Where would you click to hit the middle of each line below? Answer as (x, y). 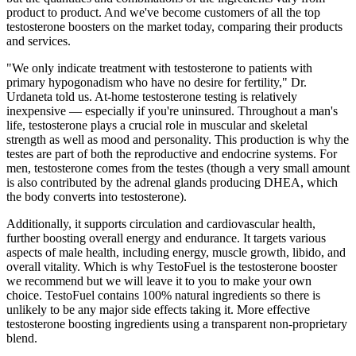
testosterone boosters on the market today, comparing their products (174, 27)
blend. (22, 339)
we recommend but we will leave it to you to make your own (159, 281)
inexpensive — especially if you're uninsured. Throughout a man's (172, 111)
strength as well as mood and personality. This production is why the (178, 140)
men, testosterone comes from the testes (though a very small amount (178, 168)
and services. (39, 41)
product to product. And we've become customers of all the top (163, 13)
